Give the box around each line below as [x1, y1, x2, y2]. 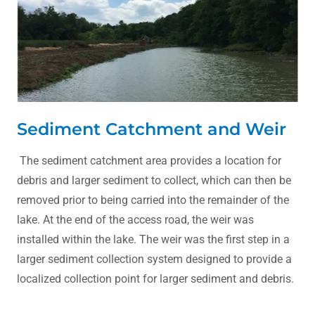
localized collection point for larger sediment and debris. [17, 271, 294, 285]
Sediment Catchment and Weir [17, 118, 286, 139]
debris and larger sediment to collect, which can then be [17, 173, 291, 187]
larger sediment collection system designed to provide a [17, 252, 292, 266]
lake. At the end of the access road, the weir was [17, 212, 254, 226]
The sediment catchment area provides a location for [17, 153, 281, 167]
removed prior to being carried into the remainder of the [17, 193, 289, 207]
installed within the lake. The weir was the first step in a [17, 232, 290, 246]
